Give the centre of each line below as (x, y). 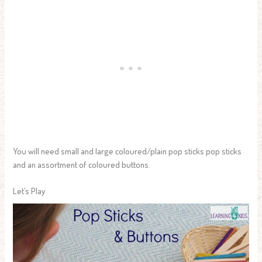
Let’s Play (29, 191)
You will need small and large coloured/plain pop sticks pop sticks (127, 151)
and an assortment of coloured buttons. (82, 165)
